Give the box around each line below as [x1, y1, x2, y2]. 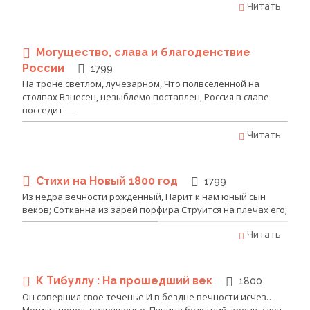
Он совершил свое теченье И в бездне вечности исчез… [22, 290, 274, 303]
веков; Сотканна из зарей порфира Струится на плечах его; [22, 203, 287, 217]
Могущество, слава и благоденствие [36, 46, 250, 60]
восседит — [22, 103, 74, 116]
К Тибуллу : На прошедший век [36, 274, 215, 288]
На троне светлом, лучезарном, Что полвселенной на [22, 77, 259, 90]
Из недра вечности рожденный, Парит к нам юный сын [22, 190, 266, 203]
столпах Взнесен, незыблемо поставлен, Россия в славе [22, 90, 269, 103]
